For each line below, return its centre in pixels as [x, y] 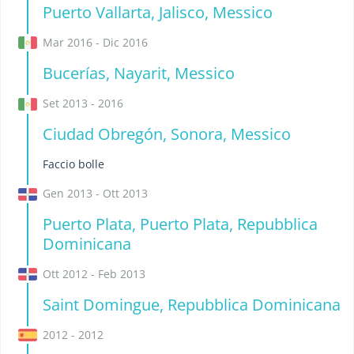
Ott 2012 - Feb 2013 [94, 274]
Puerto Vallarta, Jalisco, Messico [157, 13]
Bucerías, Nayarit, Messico [138, 73]
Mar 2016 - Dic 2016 [95, 43]
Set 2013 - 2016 [83, 104]
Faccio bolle [73, 164]
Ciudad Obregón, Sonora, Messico [166, 134]
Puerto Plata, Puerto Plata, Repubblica [180, 224]
